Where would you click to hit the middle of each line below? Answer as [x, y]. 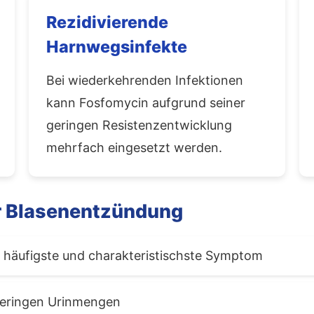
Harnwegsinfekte [117, 46]
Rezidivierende [107, 22]
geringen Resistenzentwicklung [139, 125]
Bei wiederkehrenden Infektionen [145, 80]
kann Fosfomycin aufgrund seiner [146, 102]
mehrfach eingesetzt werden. [134, 147]
